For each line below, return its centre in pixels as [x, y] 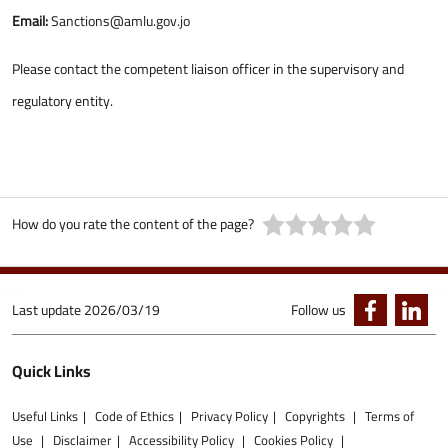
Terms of [389, 416]
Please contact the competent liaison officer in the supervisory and [208, 69]
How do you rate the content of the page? [133, 224]
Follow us [318, 310]
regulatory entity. [62, 101]
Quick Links [51, 371]
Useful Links [45, 416]
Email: [31, 21]
